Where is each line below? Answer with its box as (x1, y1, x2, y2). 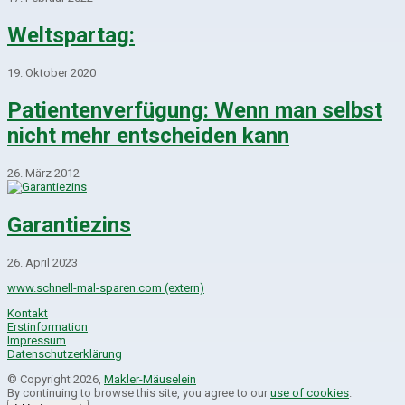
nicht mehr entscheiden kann (7, 123, 289, 149)
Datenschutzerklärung (7, 346, 122, 361)
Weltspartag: (7, 23, 135, 49)
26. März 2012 (7, 166, 80, 181)
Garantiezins (7, 212, 131, 238)
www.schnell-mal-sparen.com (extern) (7, 280, 204, 295)
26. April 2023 (7, 255, 78, 269)
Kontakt (7, 306, 48, 320)
